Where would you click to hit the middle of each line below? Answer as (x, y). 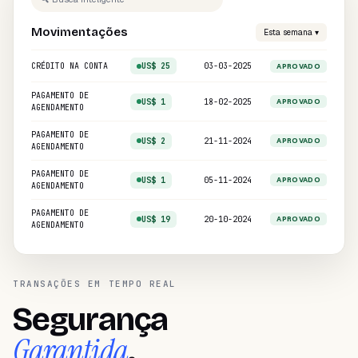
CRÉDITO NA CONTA (70, 66)
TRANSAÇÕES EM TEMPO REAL (95, 284)
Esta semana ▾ (291, 32)
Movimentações (80, 32)
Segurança (91, 320)
